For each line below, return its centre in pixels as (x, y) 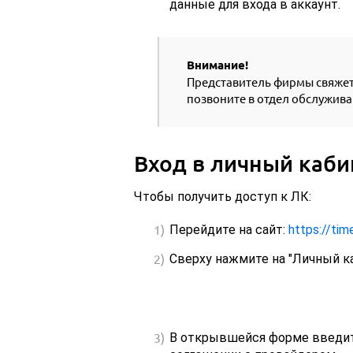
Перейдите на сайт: (229, 230)
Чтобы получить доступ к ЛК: (222, 197)
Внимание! (217, 66)
